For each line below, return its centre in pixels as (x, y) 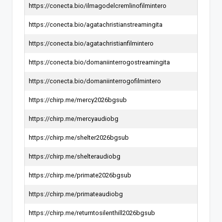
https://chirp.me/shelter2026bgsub (79, 137)
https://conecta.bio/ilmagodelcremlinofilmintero (98, 5)
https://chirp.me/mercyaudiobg (74, 118)
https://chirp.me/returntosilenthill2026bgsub (92, 213)
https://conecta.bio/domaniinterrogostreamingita (99, 62)
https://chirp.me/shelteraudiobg (75, 156)
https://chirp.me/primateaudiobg (76, 194)
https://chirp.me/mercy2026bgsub (78, 100)
